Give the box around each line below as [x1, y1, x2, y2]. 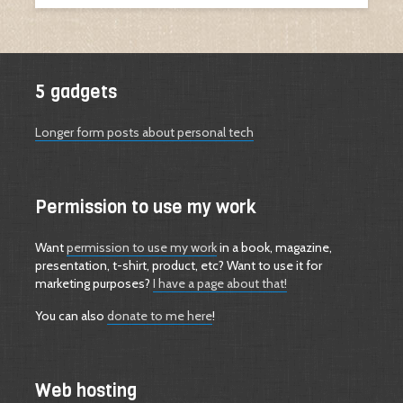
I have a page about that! [153, 274, 287, 291]
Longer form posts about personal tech [35, 123, 254, 140]
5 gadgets [35, 79, 117, 104]
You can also [35, 307, 107, 324]
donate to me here [107, 307, 212, 324]
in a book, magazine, [217, 238, 332, 255]
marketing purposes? [35, 274, 153, 291]
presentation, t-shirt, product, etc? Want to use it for [35, 256, 322, 273]
